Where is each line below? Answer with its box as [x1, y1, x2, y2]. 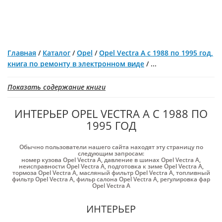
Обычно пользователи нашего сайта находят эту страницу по [19, 143, 203, 151]
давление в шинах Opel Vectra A [104, 156, 199, 164]
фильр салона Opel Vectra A [76, 175, 157, 183]
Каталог [43, 48, 70, 57]
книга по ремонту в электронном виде [7, 59, 144, 68]
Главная [7, 48, 36, 57]
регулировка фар [160, 175, 210, 183]
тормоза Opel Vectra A [12, 168, 76, 177]
